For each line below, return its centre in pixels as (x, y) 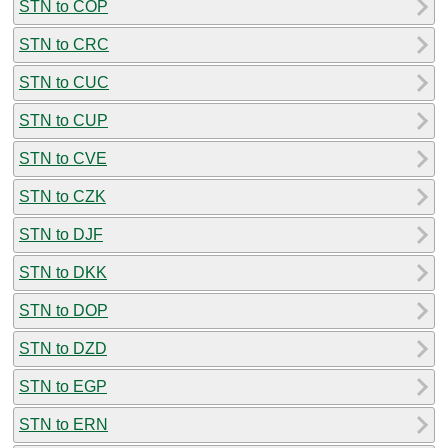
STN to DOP (63, 310)
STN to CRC (64, 44)
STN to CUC (64, 82)
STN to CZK (62, 196)
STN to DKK (63, 272)
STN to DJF (61, 234)
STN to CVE (63, 158)
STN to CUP (63, 120)
